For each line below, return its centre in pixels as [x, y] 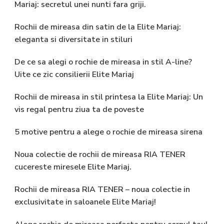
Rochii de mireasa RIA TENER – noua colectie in [102, 189]
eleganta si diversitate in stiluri [73, 39]
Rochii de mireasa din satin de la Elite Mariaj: [98, 27]
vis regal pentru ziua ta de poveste [79, 109]
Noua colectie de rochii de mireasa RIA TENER [100, 154]
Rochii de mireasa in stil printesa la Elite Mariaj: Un [109, 97]
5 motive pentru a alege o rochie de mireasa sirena [108, 132]
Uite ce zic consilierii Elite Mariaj [74, 74]
